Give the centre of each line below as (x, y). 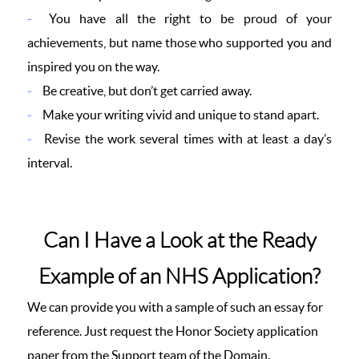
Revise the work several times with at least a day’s (186, 139)
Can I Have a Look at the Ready (179, 240)
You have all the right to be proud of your (186, 18)
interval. (50, 163)
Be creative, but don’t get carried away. (146, 91)
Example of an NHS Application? (179, 276)
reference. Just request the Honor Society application (173, 331)
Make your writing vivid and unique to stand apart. (179, 115)
